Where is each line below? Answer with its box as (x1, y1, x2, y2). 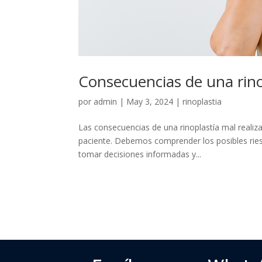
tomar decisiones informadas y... (78, 148, 202, 160)
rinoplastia (182, 95, 222, 107)
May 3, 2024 (126, 95, 174, 107)
